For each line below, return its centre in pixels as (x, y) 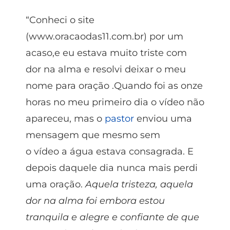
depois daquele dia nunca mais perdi (112, 168)
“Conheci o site (60, 20)
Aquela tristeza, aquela (139, 184)
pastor (119, 118)
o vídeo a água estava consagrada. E (110, 151)
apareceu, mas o (65, 118)
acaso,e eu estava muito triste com (106, 53)
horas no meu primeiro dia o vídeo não (115, 102)
